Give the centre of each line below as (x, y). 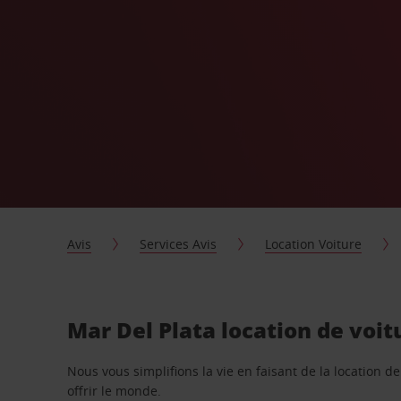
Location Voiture (314, 244)
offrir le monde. (115, 391)
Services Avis (179, 244)
